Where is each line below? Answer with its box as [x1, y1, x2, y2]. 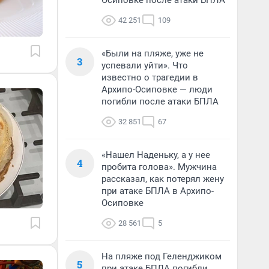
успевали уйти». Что [101, 60, 188, 71]
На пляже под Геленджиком [101, 251, 222, 262]
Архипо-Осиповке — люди [101, 84, 213, 95]
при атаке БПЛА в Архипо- [101, 186, 214, 196]
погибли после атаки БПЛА [101, 96, 219, 107]
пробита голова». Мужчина [101, 162, 217, 172]
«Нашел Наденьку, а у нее [101, 150, 210, 160]
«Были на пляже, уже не [101, 48, 204, 59]
